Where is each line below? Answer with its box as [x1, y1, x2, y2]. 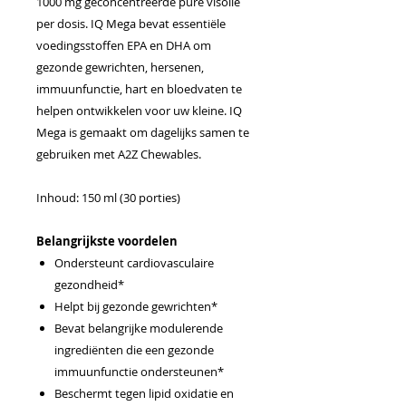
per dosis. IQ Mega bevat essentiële [36, 14, 226, 32]
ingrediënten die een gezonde [54, 341, 214, 358]
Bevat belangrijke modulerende [54, 319, 223, 336]
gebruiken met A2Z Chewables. [36, 145, 201, 162]
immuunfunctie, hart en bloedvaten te [36, 80, 242, 97]
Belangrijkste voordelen [36, 232, 178, 249]
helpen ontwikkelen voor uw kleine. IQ [36, 101, 242, 119]
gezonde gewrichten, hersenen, [36, 58, 204, 75]
